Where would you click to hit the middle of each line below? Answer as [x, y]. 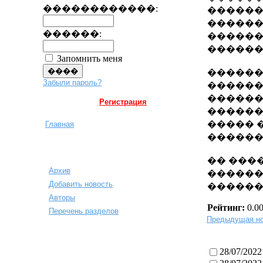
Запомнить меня [88, 58]
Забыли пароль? [72, 82]
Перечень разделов [84, 211]
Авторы [62, 198]
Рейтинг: [227, 208]
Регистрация [123, 102]
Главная [60, 124]
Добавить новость [81, 184]
